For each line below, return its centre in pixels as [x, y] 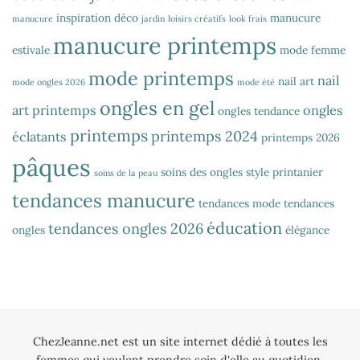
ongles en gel [157, 108]
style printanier [284, 172]
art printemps [54, 110]
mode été [256, 82]
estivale [31, 50]
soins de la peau [126, 173]
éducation [244, 228]
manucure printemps [165, 46]
